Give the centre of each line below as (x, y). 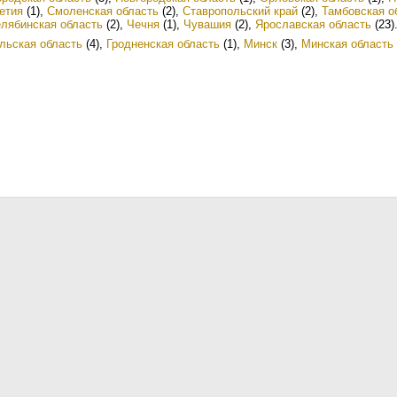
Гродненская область (163, 44)
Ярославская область (313, 24)
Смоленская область (103, 11)
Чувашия (207, 24)
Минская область (347, 44)
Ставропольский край (240, 11)
